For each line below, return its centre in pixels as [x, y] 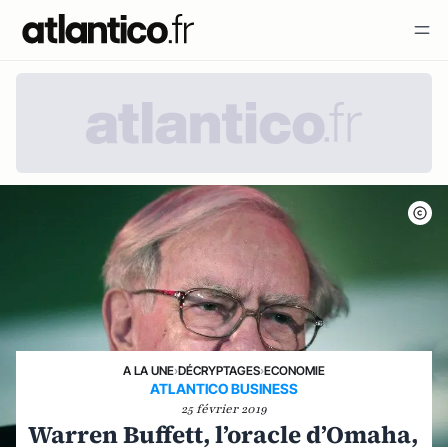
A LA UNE [148, 370]
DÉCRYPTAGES [219, 370]
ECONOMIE [294, 370]
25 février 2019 [224, 409]
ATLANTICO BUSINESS [224, 388]
